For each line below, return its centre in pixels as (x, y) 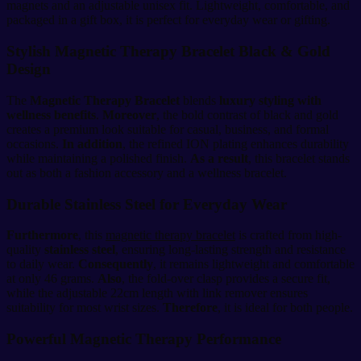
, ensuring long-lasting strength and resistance (230, 250)
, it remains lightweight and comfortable (254, 264)
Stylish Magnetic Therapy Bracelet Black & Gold (168, 52)
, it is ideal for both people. (285, 308)
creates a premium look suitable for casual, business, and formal (168, 129)
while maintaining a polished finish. (98, 158)
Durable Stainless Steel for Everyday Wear (147, 204)
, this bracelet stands (299, 158)
